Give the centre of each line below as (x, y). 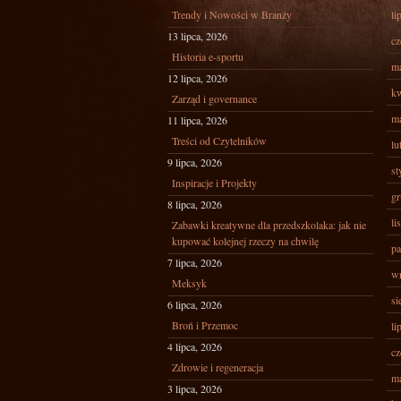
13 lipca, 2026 (197, 36)
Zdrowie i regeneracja (218, 367)
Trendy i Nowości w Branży (232, 14)
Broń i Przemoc (205, 325)
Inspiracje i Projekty (214, 183)
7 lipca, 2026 (195, 262)
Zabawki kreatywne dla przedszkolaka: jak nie (269, 225)
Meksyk (189, 283)
